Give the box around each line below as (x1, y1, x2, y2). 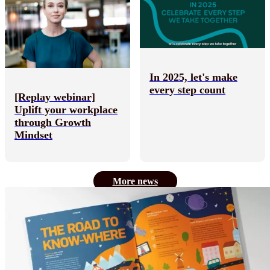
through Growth (14, 116, 91, 129)
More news (112, 176, 158, 187)
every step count (149, 84, 225, 96)
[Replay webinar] (14, 91, 95, 104)
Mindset (14, 129, 52, 142)
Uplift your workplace (14, 104, 118, 116)
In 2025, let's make (149, 71, 237, 84)
